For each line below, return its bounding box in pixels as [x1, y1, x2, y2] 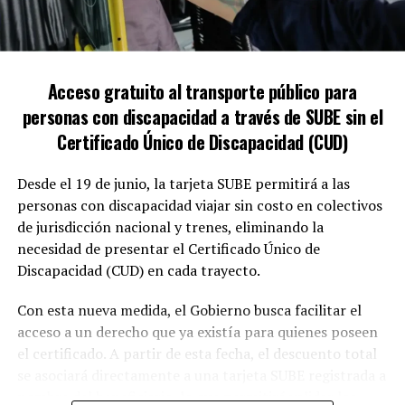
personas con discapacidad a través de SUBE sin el [22, 102, 383, 130]
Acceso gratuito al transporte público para [47, 77, 358, 105]
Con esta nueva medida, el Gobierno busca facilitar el [16, 299, 362, 320]
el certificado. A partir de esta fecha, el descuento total [16, 343, 377, 363]
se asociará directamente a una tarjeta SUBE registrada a [16, 364, 386, 385]
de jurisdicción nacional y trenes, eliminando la [16, 216, 324, 237]
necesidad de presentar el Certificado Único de [16, 238, 320, 259]
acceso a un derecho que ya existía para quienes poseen [16, 321, 378, 342]
